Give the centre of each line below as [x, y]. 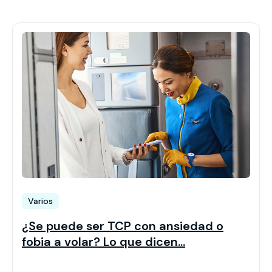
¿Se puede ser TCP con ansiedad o [123, 226]
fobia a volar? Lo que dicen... [104, 242]
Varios [40, 201]
